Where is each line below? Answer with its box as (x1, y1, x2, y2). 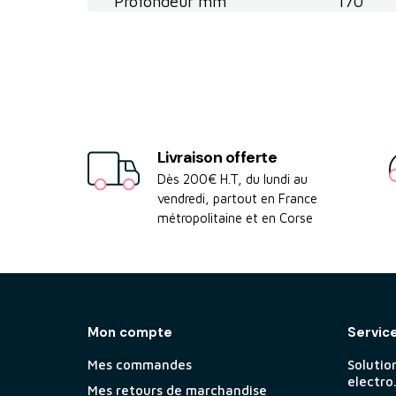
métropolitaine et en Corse (156, 210, 313, 226)
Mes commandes (87, 357, 192, 373)
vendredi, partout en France (156, 191, 317, 207)
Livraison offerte (156, 147, 278, 169)
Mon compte (87, 324, 172, 342)
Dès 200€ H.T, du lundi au (156, 171, 308, 187)
